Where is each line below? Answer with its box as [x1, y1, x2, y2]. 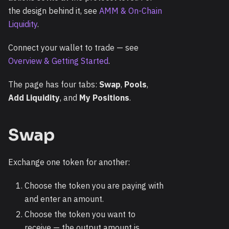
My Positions [79, 93, 129, 103]
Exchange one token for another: [8, 157, 130, 167]
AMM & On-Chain [99, 6, 162, 16]
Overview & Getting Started [8, 56, 108, 66]
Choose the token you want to [25, 209, 135, 219]
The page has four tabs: [8, 79, 99, 89]
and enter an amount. [25, 194, 104, 204]
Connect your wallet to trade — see [8, 42, 139, 53]
